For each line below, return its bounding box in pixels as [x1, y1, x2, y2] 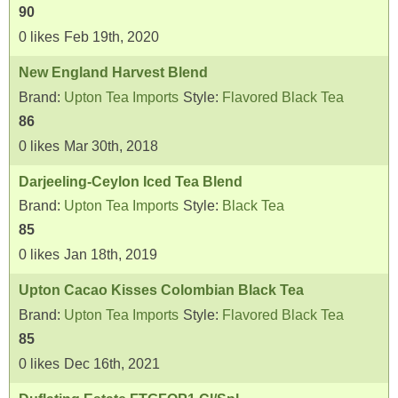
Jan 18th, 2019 [64, 247, 157, 263]
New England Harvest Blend [19, 65, 208, 80]
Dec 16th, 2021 [64, 355, 160, 371]
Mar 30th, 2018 [64, 138, 158, 154]
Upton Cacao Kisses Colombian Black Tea [19, 283, 304, 298]
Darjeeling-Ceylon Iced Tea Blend [19, 173, 243, 189]
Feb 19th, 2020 [64, 29, 159, 44]
